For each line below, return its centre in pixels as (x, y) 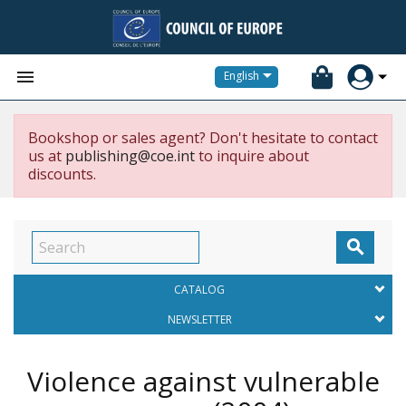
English (242, 76)
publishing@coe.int (130, 156)
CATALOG (199, 290)
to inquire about (252, 156)
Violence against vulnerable (203, 381)
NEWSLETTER (199, 319)
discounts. (62, 174)
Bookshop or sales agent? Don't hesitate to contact (203, 138)
